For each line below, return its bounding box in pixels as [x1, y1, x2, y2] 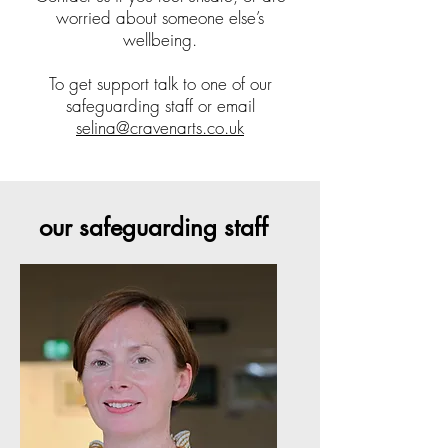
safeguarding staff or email [65, 94, 255, 118]
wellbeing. [123, 28, 197, 52]
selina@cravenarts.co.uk [76, 116, 244, 140]
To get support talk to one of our [48, 72, 272, 96]
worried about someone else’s [56, 6, 264, 30]
